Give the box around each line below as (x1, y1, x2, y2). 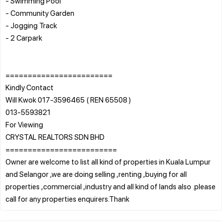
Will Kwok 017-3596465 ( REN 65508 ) (5, 94, 131, 105)
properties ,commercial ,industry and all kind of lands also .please (5, 181, 216, 191)
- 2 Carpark (5, 32, 42, 43)
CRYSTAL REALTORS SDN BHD (5, 131, 105, 142)
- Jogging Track (5, 20, 57, 30)
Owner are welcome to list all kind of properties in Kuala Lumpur (5, 156, 211, 166)
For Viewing (5, 119, 43, 129)
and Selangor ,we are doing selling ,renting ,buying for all (5, 168, 187, 179)
